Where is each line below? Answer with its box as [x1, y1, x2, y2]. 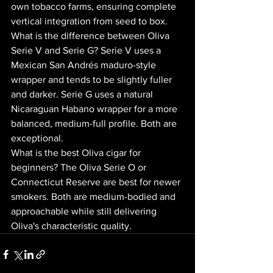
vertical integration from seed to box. [11, 16, 168, 26]
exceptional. [11, 133, 63, 143]
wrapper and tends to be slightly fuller [11, 74, 174, 85]
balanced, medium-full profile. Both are [11, 118, 179, 129]
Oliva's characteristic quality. [11, 221, 132, 231]
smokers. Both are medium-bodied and [11, 191, 178, 202]
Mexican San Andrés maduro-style [11, 60, 158, 70]
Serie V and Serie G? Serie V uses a [11, 45, 163, 55]
